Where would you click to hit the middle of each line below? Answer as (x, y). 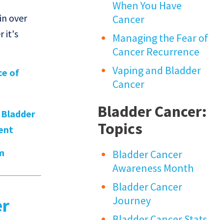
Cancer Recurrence (156, 52)
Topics (120, 129)
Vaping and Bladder (157, 70)
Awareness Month (153, 168)
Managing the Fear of (161, 38)
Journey (132, 201)
